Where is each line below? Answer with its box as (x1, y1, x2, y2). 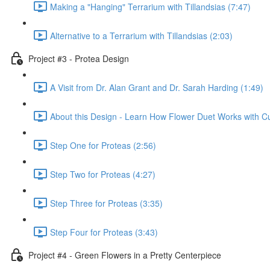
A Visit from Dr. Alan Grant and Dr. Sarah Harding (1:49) (50, 81, 263, 93)
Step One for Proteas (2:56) (50, 139, 156, 151)
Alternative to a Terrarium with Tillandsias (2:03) (50, 29, 233, 42)
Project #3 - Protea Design (28, 52, 129, 64)
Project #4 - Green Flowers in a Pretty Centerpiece (28, 248, 221, 261)
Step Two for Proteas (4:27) (50, 168, 155, 180)
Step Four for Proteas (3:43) (50, 225, 158, 238)
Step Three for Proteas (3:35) (50, 196, 163, 209)
